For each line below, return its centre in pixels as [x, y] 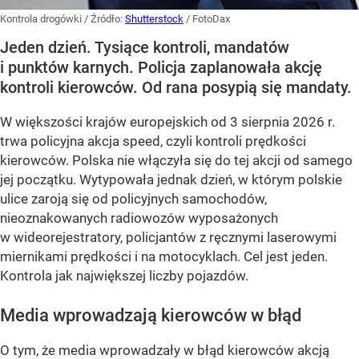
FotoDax [211, 19]
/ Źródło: [105, 19]
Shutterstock [154, 19]
